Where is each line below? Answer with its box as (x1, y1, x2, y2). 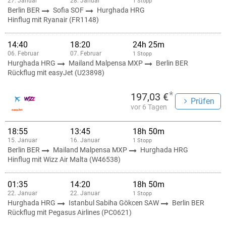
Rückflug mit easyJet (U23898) (8, 69, 104, 77)
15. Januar (8, 137, 37, 144)
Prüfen (191, 96, 214, 106)
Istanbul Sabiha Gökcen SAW (69, 199, 160, 207)
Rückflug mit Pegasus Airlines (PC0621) (8, 208, 132, 216)
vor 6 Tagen (131, 103, 167, 111)
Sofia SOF (53, 6, 85, 14)
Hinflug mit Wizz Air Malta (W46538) (8, 155, 121, 163)
